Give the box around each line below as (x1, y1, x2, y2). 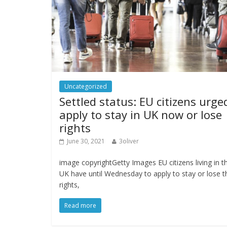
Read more (64, 201, 96, 210)
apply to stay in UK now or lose (59, 106, 222, 122)
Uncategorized (64, 82, 107, 91)
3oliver (119, 136, 139, 145)
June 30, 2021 (67, 136, 105, 145)
